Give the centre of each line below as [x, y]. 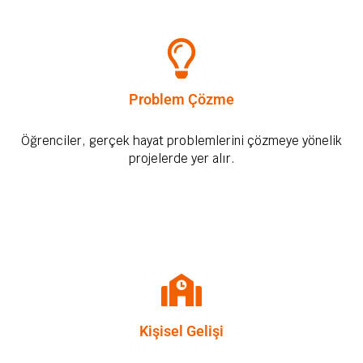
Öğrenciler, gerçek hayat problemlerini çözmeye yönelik [181, 141]
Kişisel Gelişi [181, 331]
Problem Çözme [181, 100]
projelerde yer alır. [181, 159]
